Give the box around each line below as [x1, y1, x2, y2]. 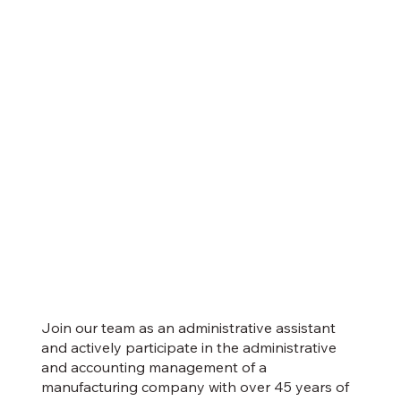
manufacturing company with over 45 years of [40, 378, 349, 397]
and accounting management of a [40, 358, 267, 377]
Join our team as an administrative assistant [40, 319, 336, 337]
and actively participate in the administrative [40, 338, 337, 357]
